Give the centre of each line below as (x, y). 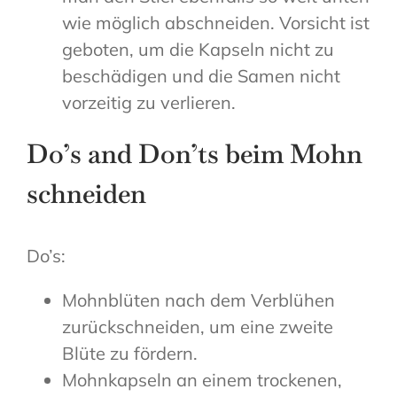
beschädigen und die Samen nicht (201, 76)
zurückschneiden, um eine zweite (198, 327)
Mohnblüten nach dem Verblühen (198, 300)
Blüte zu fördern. (130, 354)
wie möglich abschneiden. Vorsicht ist (216, 23)
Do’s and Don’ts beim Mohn (195, 154)
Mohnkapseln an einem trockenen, (202, 380)
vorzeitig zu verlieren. (149, 103)
